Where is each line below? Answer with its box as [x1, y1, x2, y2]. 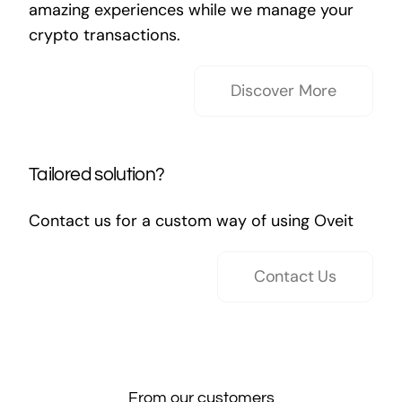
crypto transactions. [28, 24, 180, 46]
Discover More [231, 80, 337, 101]
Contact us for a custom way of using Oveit [28, 210, 354, 232]
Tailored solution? [28, 165, 165, 184]
